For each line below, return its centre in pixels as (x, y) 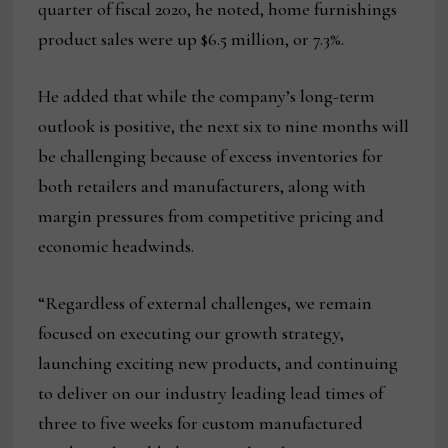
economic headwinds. (116, 246)
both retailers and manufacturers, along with (202, 186)
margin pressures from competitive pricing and (211, 216)
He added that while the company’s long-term (207, 96)
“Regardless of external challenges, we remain (205, 303)
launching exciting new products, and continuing (218, 363)
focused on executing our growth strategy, (191, 333)
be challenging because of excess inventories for (211, 156)
